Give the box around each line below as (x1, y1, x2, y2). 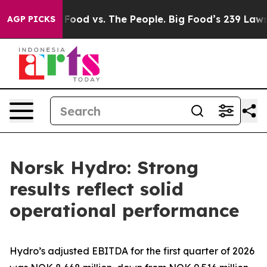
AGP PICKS (7, 14, 55, 24)
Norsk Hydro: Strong (10, 156, 198, 179)
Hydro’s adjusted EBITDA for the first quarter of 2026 (10, 245, 254, 257)
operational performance (10, 199, 239, 222)
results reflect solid (10, 178, 184, 200)
